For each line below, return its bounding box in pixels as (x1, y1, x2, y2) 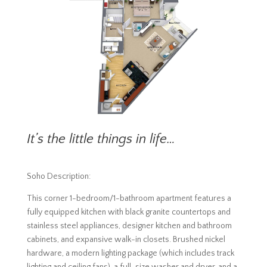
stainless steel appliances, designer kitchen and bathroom (26, 221, 232, 231)
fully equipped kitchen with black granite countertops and (26, 207, 231, 218)
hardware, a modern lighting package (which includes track (26, 249, 234, 259)
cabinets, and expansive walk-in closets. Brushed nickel (26, 235, 225, 245)
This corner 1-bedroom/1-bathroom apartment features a (26, 194, 231, 204)
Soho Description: (26, 172, 91, 182)
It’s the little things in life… (26, 131, 175, 147)
